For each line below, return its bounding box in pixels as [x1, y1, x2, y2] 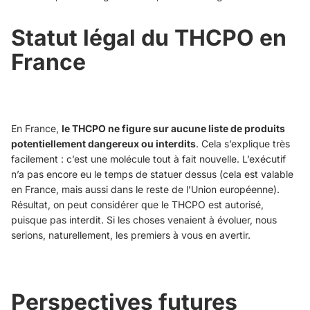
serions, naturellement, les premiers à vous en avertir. [11, 229, 250, 241]
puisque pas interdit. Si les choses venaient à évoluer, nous [11, 214, 277, 226]
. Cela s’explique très [196, 138, 290, 150]
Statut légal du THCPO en [11, 24, 286, 52]
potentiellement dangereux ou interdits [11, 138, 196, 150]
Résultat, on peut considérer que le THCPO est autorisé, [11, 199, 264, 211]
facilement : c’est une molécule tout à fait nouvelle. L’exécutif [11, 153, 286, 165]
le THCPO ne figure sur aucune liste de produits [62, 122, 285, 135]
